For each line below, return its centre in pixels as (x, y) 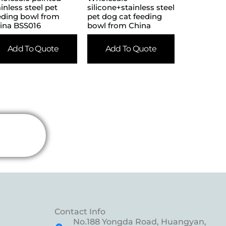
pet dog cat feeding (124, 17)
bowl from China (119, 26)
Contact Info (80, 211)
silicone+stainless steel (131, 8)
